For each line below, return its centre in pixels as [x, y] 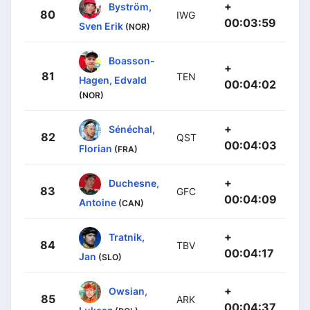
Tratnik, [127, 237]
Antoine [98, 202]
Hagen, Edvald [113, 80]
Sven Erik [101, 26]
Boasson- [132, 60]
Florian [95, 148]
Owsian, [128, 291]
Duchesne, [134, 183]
